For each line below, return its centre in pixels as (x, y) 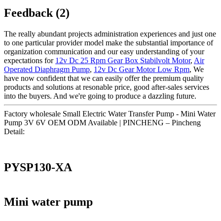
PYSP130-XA (38, 167)
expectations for (30, 60)
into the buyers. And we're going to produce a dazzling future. (100, 96)
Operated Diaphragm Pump (47, 69)
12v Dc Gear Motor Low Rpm (142, 69)
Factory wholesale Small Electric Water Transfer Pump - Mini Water (110, 113)
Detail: (14, 131)
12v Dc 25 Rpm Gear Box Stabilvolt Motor (123, 60)
